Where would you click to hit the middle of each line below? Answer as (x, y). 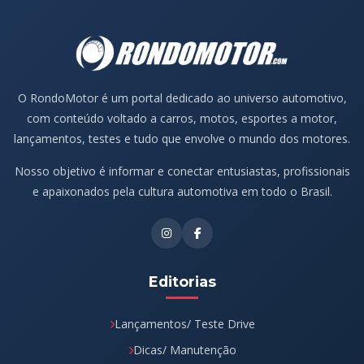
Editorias (182, 281)
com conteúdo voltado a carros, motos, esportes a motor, (182, 118)
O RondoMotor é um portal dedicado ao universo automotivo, (182, 97)
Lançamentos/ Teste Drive (184, 323)
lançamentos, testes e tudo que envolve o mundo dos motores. (182, 138)
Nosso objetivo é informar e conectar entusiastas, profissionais (182, 171)
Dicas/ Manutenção (184, 349)
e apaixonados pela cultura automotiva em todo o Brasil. (182, 191)
